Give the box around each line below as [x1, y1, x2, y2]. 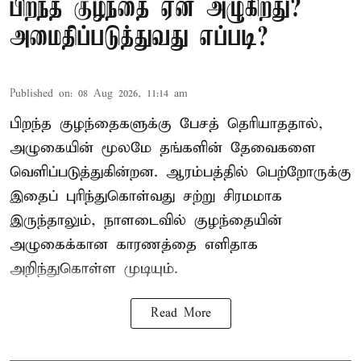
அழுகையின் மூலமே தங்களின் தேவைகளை [10, 138, 316, 157]
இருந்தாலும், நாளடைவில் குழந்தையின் [10, 210, 282, 230]
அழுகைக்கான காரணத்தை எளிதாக [10, 234, 258, 254]
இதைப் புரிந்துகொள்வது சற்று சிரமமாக [10, 186, 282, 205]
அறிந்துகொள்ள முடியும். [10, 259, 178, 278]
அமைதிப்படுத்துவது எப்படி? [10, 23, 268, 52]
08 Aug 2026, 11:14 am [78, 86, 188, 101]
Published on [10, 86, 70, 101]
